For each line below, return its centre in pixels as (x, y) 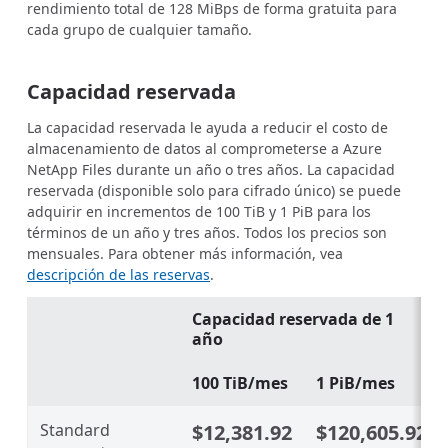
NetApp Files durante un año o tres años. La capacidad (211, 170)
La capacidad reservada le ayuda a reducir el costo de (207, 128)
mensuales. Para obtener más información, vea (185, 254)
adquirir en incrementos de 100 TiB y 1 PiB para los (199, 212)
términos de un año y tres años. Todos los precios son (207, 233)
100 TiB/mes (240, 383)
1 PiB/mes (355, 383)
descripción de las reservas (118, 275)
